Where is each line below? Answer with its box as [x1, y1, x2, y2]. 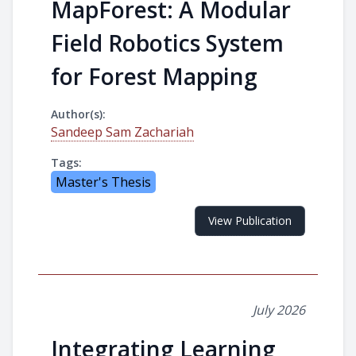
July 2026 [253, 301, 305, 319]
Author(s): [51, 106, 106, 122]
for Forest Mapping [51, 61, 257, 91]
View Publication [208, 213, 292, 228]
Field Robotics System [51, 28, 284, 58]
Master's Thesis [56, 173, 151, 191]
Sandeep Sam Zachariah [51, 123, 194, 141]
